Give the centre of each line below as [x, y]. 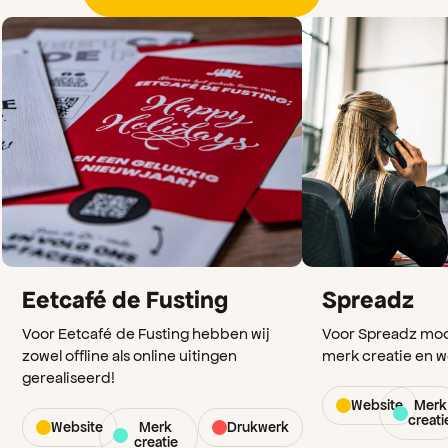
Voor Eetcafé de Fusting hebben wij [146, 332]
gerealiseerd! [69, 376]
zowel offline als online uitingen [130, 354]
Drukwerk [257, 427]
